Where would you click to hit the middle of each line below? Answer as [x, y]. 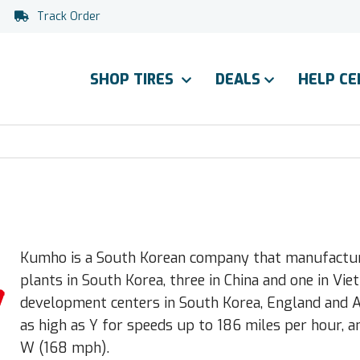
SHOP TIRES [134, 80]
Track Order [69, 16]
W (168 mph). [65, 348]
